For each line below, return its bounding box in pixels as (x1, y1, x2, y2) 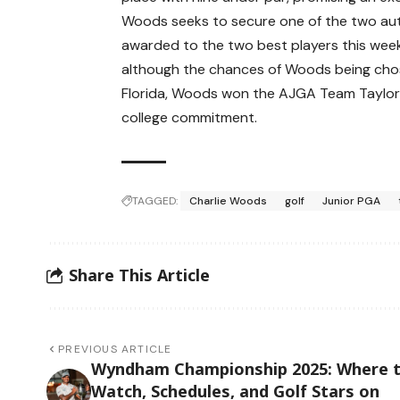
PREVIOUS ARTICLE (58, 341, 172, 356)
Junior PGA (322, 193, 381, 208)
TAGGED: (132, 193, 179, 208)
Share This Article (69, 264, 210, 287)
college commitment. (121, 107, 258, 127)
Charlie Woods (189, 193, 268, 208)
